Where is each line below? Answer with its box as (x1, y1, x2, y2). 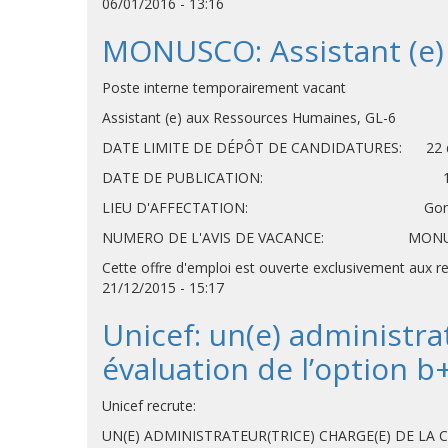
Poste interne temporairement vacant (102, 78, 346, 97)
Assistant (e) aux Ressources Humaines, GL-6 (102, 108, 396, 127)
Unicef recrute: (102, 396, 196, 415)
